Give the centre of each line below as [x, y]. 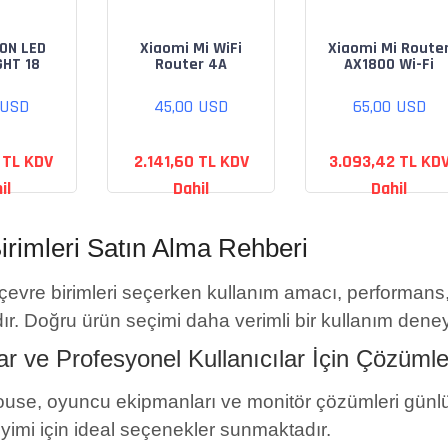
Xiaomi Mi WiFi [191, 48]
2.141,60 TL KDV [191, 161]
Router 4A [191, 64]
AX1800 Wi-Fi [389, 64]
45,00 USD [191, 106]
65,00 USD [389, 106]
